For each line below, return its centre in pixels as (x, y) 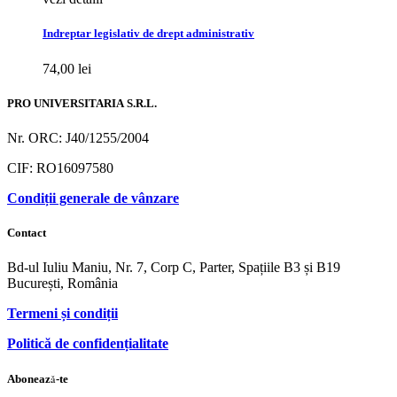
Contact (27, 234)
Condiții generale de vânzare (93, 198)
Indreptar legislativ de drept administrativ (148, 34)
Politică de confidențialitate (88, 344)
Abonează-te (38, 379)
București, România (62, 284)
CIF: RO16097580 (60, 168)
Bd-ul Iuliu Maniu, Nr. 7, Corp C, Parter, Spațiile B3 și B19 (174, 268)
